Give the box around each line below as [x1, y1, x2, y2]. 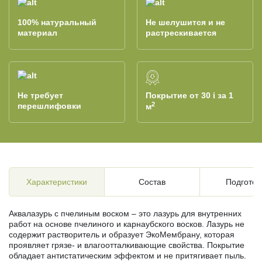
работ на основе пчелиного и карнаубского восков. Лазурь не [9, 219, 244, 229]
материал [18, 28, 57, 38]
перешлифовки [18, 101, 81, 111]
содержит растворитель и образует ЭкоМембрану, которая [9, 229, 235, 239]
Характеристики [26, 177, 87, 187]
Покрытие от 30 [146, 91, 213, 101]
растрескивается [146, 28, 216, 38]
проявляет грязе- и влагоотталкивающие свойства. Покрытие [9, 240, 244, 250]
